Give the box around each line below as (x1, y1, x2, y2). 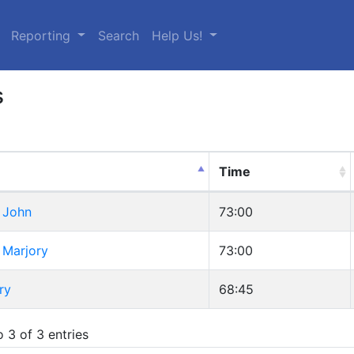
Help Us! (152, 27, 207, 43)
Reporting (11, 27, 75, 43)
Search (98, 27, 140, 43)
